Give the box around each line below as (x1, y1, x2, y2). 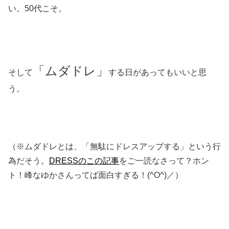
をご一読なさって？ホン (119, 156, 209, 166)
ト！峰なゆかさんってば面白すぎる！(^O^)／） (8, 171, 183, 180)
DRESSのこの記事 (49, 156, 119, 166)
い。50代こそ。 (8, 4, 66, 13)
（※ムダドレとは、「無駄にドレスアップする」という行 (8, 142, 221, 151)
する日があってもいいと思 (108, 67, 207, 77)
